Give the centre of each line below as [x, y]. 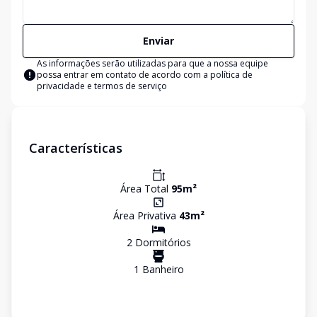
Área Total [146, 189]
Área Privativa [146, 215]
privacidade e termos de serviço [102, 86]
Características [76, 148]
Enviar [158, 41]
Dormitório [159, 242]
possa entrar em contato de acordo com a [123, 75]
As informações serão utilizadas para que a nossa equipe [152, 63]
